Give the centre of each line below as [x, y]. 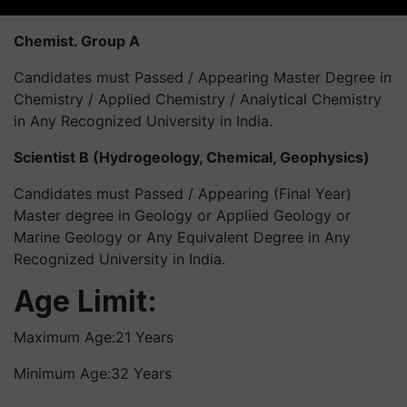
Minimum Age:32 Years [93, 373]
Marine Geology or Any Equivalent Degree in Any [182, 237]
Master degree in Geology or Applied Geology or [182, 215]
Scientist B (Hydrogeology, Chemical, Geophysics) [192, 157]
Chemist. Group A [77, 41]
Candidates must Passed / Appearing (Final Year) [183, 194]
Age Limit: [85, 301]
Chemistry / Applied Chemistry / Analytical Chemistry [198, 99]
